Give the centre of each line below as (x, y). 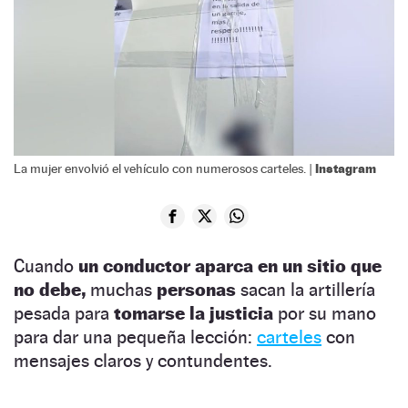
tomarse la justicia (194, 313)
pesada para (64, 313)
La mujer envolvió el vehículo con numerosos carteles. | (164, 168)
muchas (121, 289)
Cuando (46, 265)
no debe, (50, 289)
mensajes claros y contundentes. (143, 360)
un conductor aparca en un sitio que (230, 265)
